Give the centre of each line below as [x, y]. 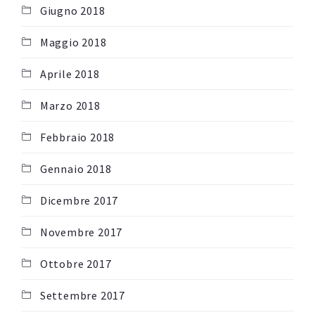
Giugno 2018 [72, 11]
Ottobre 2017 [76, 264]
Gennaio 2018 [76, 169]
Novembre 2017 [81, 232]
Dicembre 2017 [79, 201]
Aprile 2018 [70, 74]
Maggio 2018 [73, 43]
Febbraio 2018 [77, 137]
